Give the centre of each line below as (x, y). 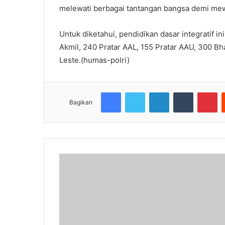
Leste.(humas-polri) (95, 60)
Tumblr (203, 92)
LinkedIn (182, 92)
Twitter (156, 92)
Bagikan (81, 102)
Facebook (136, 92)
